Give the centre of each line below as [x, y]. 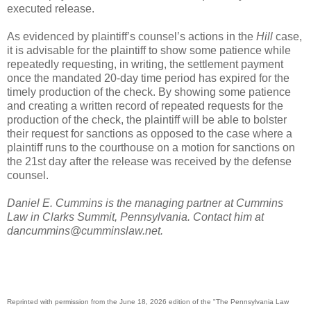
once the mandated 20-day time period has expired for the [148, 78]
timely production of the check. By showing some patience [149, 92]
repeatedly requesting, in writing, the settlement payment [145, 64]
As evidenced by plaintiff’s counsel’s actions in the [132, 36]
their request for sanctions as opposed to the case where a [150, 133]
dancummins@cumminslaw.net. [85, 230]
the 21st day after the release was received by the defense [149, 161]
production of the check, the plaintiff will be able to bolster [147, 119]
